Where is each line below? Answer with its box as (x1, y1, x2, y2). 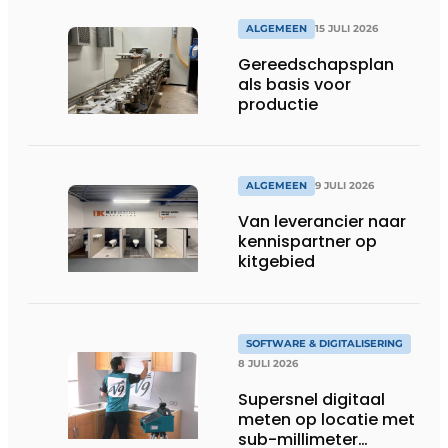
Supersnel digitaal (238, 387, 385, 411)
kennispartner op (238, 230, 377, 254)
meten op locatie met (238, 407, 415, 431)
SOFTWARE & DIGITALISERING (246, 336, 403, 350)
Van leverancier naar (238, 210, 406, 234)
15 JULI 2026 (315, 21, 378, 35)
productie (238, 92, 318, 116)
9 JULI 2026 (315, 179, 374, 193)
